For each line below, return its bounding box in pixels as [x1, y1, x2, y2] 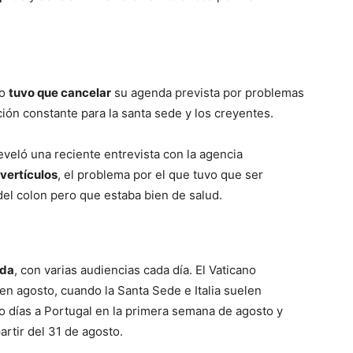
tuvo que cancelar [9, 85, 111, 100]
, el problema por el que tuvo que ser [58, 167, 263, 182]
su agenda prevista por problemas [111, 85, 304, 100]
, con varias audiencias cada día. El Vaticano [14, 262, 256, 277]
